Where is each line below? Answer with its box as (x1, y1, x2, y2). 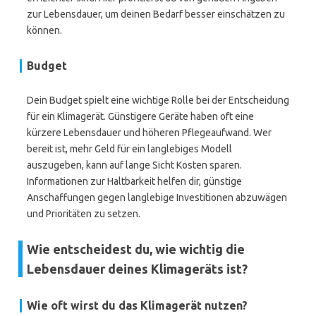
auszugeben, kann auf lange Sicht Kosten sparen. (27, 159, 242, 171)
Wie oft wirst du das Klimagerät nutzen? (27, 299, 248, 312)
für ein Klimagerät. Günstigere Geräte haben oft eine (27, 111, 254, 122)
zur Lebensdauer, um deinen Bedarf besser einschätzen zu (27, 8, 285, 20)
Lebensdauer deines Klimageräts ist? (27, 262, 248, 276)
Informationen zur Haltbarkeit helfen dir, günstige (27, 176, 242, 187)
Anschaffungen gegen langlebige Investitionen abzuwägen (27, 192, 287, 203)
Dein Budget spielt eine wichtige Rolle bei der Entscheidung (27, 95, 289, 106)
